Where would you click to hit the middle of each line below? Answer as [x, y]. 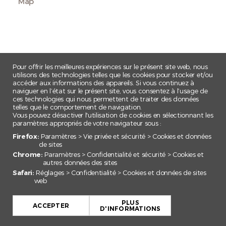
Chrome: [28, 155]
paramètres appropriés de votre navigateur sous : [87, 123]
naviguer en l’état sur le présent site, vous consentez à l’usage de [110, 91]
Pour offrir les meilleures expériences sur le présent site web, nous [110, 67]
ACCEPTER [51, 206]
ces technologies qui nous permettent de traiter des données [106, 99]
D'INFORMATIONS [130, 209]
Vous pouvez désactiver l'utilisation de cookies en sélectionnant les [113, 115]
